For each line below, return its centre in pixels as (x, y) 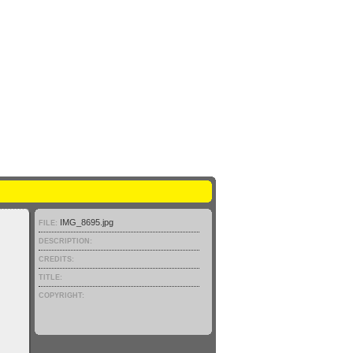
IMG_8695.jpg (87, 222)
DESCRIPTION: (65, 241)
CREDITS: (56, 259)
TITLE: (50, 277)
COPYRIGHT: (61, 295)
